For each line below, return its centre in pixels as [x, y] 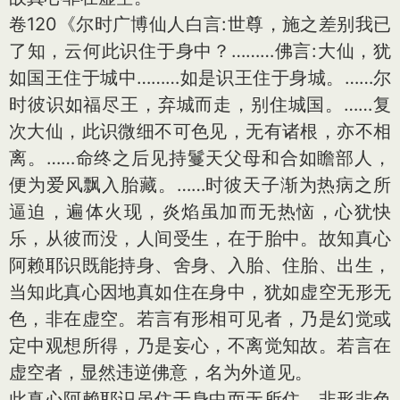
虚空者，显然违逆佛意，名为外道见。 [161, 372]
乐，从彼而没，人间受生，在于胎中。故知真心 [200, 238]
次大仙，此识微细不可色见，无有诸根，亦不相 [200, 131]
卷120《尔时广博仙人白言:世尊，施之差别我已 [200, 24]
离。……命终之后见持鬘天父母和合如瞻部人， [200, 158]
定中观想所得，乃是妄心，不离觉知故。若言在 [200, 345]
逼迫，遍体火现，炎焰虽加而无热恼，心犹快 [200, 211]
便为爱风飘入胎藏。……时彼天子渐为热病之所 [200, 184]
